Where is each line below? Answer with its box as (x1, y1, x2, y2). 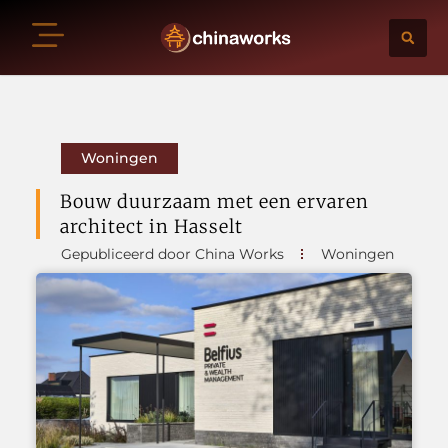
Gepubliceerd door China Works (60, 244, 284, 263)
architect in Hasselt (59, 214, 243, 238)
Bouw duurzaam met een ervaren (59, 189, 369, 213)
